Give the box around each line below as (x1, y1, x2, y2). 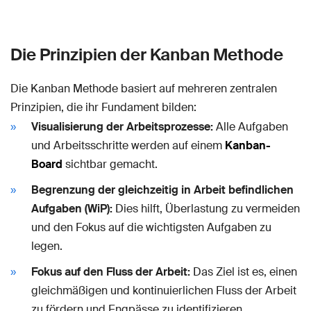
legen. (31, 238, 62, 253)
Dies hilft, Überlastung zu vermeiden (112, 201, 300, 216)
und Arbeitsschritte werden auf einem (31, 137, 225, 153)
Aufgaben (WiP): (31, 201, 112, 216)
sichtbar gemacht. (62, 156, 158, 171)
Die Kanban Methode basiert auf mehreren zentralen (10, 81, 277, 96)
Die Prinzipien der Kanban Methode (10, 43, 283, 65)
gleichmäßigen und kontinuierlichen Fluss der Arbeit (31, 283, 296, 298)
